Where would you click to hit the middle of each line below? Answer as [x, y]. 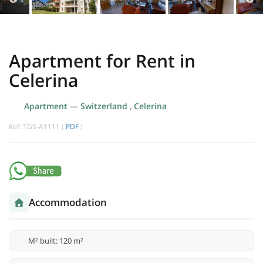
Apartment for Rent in [102, 61]
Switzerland [105, 106]
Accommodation [68, 203]
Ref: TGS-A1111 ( [37, 127]
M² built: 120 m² [56, 241]
